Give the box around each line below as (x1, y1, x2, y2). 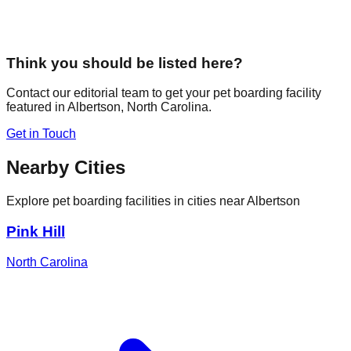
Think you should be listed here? (6, 54, 243, 71)
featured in (6, 100, 67, 114)
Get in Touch (6, 127, 76, 141)
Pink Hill (6, 223, 65, 240)
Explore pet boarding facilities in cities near (6, 194, 247, 208)
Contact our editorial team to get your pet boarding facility (6, 86, 321, 100)
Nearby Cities (6, 157, 125, 179)
